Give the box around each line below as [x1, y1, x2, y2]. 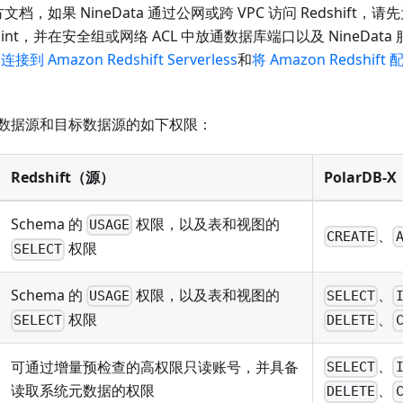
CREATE [327, 228, 376, 246]
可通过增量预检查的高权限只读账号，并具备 [11, 357, 299, 378]
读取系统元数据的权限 [11, 381, 155, 401]
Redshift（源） [11, 167, 114, 188]
